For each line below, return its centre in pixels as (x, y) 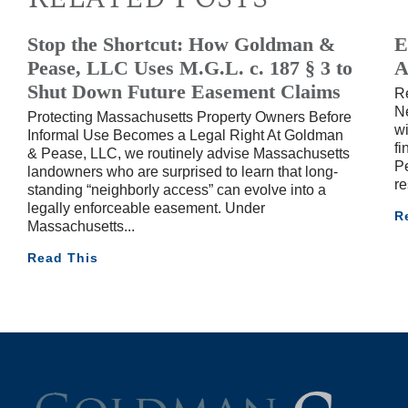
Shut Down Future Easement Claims (184, 92)
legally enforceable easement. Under (146, 209)
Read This (63, 258)
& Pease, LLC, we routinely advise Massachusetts (189, 154)
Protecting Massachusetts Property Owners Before (189, 117)
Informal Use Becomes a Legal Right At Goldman (185, 136)
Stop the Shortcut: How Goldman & (181, 45)
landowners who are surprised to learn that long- (183, 172)
